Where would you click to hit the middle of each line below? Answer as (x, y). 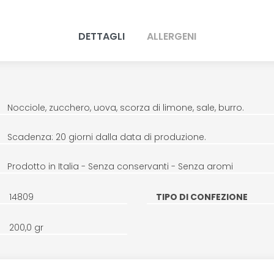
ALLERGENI (171, 36)
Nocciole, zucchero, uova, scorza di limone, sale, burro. (125, 107)
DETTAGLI (101, 36)
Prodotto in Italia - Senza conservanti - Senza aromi (120, 166)
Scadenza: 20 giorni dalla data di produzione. (106, 137)
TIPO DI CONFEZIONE (202, 197)
